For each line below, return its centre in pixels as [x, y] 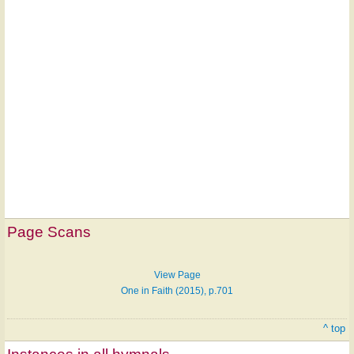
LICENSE [198, 245]
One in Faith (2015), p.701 [177, 291]
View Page [177, 275]
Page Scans [49, 232]
